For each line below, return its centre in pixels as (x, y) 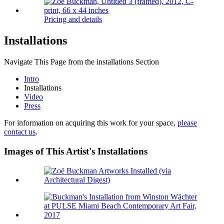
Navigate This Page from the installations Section (81, 62)
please (187, 123)
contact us (20, 132)
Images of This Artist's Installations (76, 151)
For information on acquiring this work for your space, (91, 123)
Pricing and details (73, 19)
